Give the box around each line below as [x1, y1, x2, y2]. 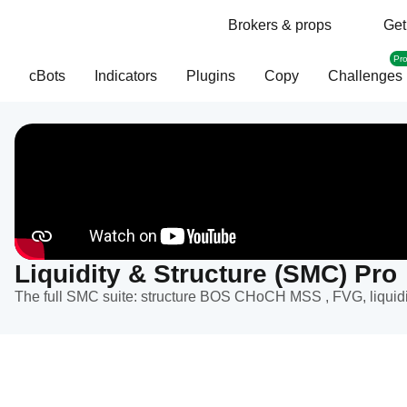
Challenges [328, 68, 402, 84]
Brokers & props [228, 17, 332, 33]
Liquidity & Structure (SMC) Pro [15, 260, 397, 288]
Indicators [94, 68, 157, 84]
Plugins [186, 68, 235, 84]
